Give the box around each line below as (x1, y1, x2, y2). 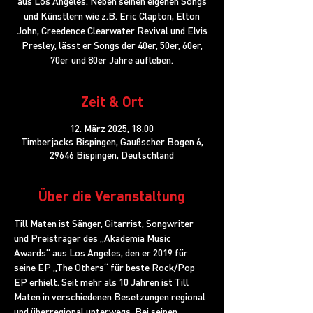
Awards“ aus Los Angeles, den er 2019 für (14, 246, 190, 259)
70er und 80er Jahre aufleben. (50, 53, 173, 66)
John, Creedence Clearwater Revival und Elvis (16, 24, 208, 36)
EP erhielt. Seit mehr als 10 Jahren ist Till (14, 275, 191, 288)
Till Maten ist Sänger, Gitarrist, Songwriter (14, 217, 196, 229)
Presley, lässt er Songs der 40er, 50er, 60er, (21, 38, 203, 51)
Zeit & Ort (80, 92, 143, 110)
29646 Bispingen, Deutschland (50, 148, 174, 161)
